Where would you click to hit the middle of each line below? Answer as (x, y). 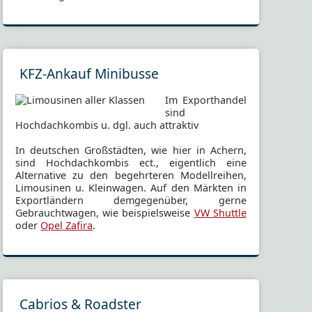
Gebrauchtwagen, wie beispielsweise (105, 213)
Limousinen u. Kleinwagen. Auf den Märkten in (131, 188)
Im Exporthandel (206, 100)
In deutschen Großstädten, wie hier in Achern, (131, 150)
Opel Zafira (67, 226)
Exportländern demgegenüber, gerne (131, 201)
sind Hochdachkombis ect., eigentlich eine (131, 163)
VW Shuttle (220, 213)
